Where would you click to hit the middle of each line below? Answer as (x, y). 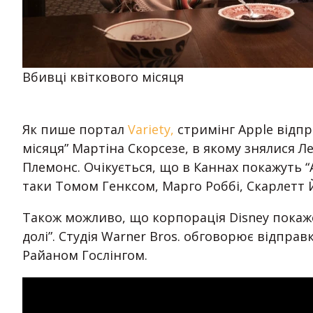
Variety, (151, 129)
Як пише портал (75, 129)
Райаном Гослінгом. (85, 255)
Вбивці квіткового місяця (103, 77)
